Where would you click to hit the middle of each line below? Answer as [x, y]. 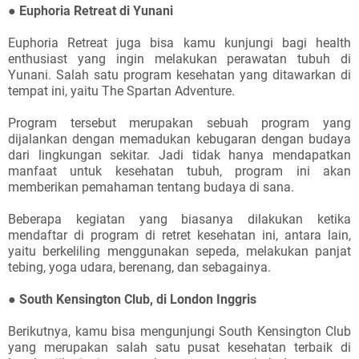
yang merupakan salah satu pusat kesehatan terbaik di [179, 347]
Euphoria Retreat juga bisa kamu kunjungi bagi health [179, 43]
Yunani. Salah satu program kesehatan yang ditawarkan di [179, 75]
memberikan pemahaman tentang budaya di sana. [151, 187]
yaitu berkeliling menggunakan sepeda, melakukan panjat [179, 251]
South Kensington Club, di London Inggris [138, 299]
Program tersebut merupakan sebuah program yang [179, 123]
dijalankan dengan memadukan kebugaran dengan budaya [179, 139]
